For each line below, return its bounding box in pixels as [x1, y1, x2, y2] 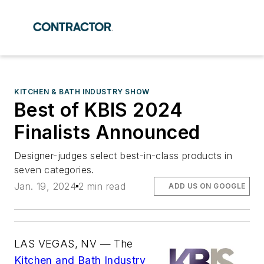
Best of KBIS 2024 [14, 98, 183, 121]
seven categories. [14, 164, 94, 176]
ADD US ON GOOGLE [169, 181, 246, 191]
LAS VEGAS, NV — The [14, 237, 133, 250]
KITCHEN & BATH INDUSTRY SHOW [14, 87, 150, 96]
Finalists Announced [14, 121, 200, 144]
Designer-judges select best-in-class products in [14, 150, 233, 161]
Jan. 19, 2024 [14, 180, 77, 193]
